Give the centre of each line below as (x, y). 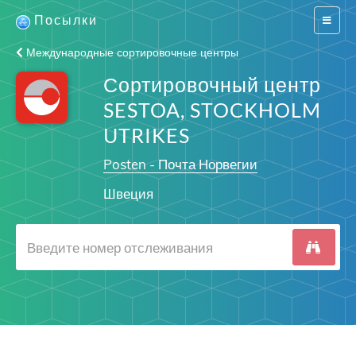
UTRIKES (146, 135)
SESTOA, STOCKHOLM (212, 110)
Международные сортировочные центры (131, 52)
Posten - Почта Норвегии (180, 164)
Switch (336, 19)
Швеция (128, 193)
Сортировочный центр (212, 84)
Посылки (66, 19)
